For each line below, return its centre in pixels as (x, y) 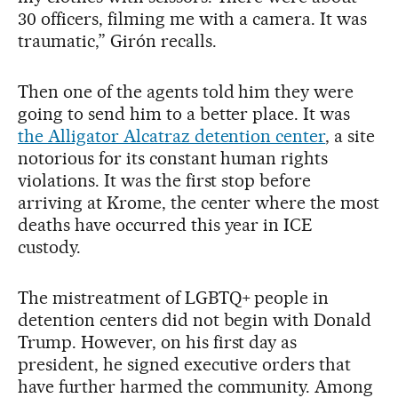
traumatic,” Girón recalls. (117, 40)
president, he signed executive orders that (185, 364)
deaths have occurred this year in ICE (166, 224)
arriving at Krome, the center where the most (199, 202)
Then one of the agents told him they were (186, 91)
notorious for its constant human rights (173, 158)
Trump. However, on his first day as (158, 342)
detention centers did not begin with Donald (195, 319)
